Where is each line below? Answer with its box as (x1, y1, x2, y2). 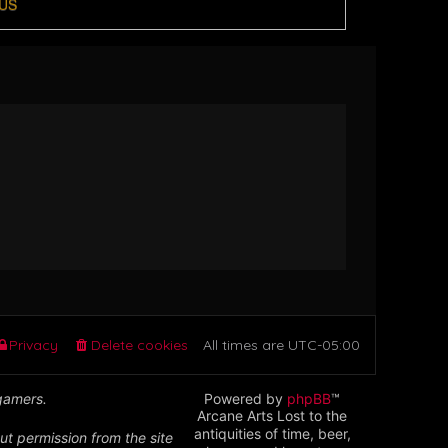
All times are (203, 336, 288, 354)
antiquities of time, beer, (193, 425, 351, 442)
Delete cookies (91, 336, 188, 354)
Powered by (204, 390, 288, 407)
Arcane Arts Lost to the (197, 407, 348, 424)
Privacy (9, 336, 58, 354)
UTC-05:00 (288, 336, 360, 354)
